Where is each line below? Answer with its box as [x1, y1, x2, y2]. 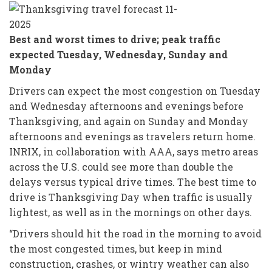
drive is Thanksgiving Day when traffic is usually [9, 190, 253, 203]
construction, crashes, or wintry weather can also [9, 257, 249, 270]
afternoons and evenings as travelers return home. [9, 129, 256, 143]
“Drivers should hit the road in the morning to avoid [9, 226, 262, 240]
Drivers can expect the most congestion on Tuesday [9, 84, 260, 97]
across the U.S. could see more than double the [9, 160, 233, 173]
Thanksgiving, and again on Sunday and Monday [9, 114, 248, 127]
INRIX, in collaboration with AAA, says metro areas [9, 144, 258, 158]
